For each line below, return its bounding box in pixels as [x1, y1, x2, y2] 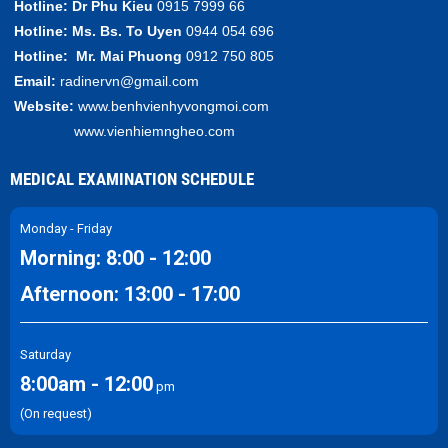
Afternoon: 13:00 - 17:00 [20, 281, 240, 306]
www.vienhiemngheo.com [10, 122, 235, 139]
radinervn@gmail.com [60, 72, 199, 89]
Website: [10, 97, 74, 114]
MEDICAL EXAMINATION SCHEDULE [10, 168, 254, 189]
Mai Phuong [100, 47, 182, 64]
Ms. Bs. [72, 22, 126, 39]
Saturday [20, 346, 71, 362]
